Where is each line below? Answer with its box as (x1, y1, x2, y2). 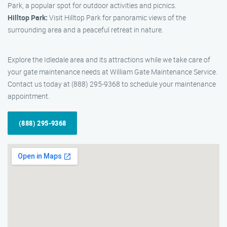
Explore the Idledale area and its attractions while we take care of (8, 55, 210, 64)
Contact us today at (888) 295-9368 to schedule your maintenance (8, 79, 216, 89)
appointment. (8, 91, 50, 101)
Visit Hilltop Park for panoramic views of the (48, 13, 186, 22)
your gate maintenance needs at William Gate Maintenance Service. (8, 67, 217, 77)
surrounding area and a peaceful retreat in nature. (8, 25, 163, 34)
